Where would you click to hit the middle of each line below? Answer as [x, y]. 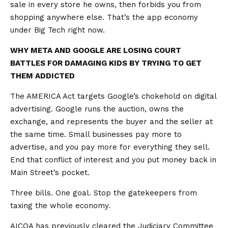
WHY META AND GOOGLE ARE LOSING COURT [96, 51]
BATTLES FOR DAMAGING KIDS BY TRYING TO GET [106, 63]
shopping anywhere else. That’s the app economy [104, 18]
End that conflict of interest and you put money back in [113, 160]
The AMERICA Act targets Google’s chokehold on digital [113, 96]
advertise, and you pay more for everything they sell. [110, 147]
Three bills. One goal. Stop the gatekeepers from [104, 193]
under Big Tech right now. [58, 30]
